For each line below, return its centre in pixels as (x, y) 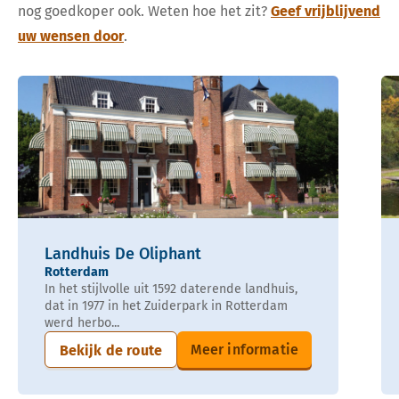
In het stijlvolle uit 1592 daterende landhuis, (171, 289)
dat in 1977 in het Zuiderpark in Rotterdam (166, 306)
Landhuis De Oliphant (123, 254)
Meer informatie (244, 350)
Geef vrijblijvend (326, 12)
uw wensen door (71, 37)
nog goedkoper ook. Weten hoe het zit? (142, 12)
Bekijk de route (110, 351)
